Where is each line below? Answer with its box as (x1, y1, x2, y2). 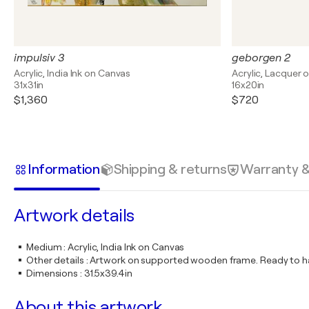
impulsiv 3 (14, 52, 64, 64)
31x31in (14, 79, 44, 90)
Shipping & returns (113, 161, 227, 177)
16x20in (232, 79, 265, 90)
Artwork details (14, 206, 134, 226)
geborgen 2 (232, 52, 290, 64)
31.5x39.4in (83, 268, 132, 279)
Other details (26, 255, 84, 266)
